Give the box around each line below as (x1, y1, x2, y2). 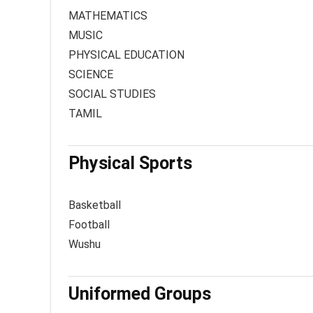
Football (68, 218, 110, 231)
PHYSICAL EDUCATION (68, 48, 184, 61)
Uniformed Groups (68, 284, 211, 304)
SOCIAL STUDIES (68, 87, 156, 101)
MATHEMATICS (68, 9, 147, 22)
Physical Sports (68, 153, 192, 173)
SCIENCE (68, 68, 113, 81)
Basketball (68, 198, 121, 212)
